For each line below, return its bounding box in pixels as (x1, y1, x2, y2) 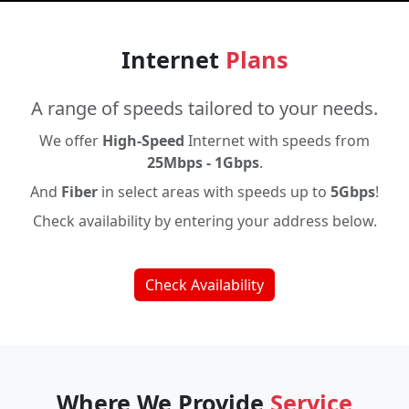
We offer (39, 131, 102, 151)
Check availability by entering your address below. (32, 211, 377, 231)
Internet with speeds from (184, 131, 370, 151)
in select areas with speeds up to (98, 182, 330, 202)
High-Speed (102, 131, 184, 151)
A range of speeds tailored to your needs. (31, 96, 378, 121)
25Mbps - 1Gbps (146, 152, 259, 173)
